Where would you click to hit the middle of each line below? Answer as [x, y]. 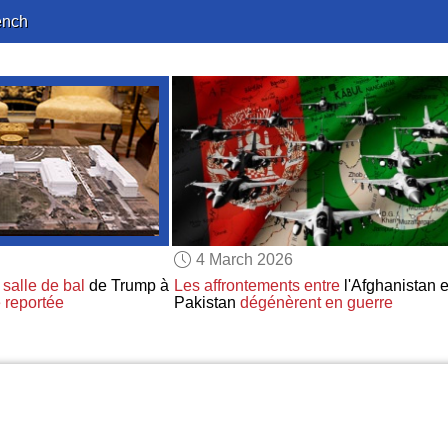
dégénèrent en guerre [316, 303]
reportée [34, 303]
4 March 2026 [245, 259]
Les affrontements [236, 286]
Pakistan [206, 303]
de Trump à [126, 286]
